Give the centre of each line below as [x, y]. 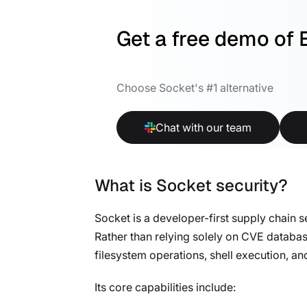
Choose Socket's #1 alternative [195, 88]
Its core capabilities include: [165, 287]
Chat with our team [204, 128]
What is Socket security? [191, 185]
